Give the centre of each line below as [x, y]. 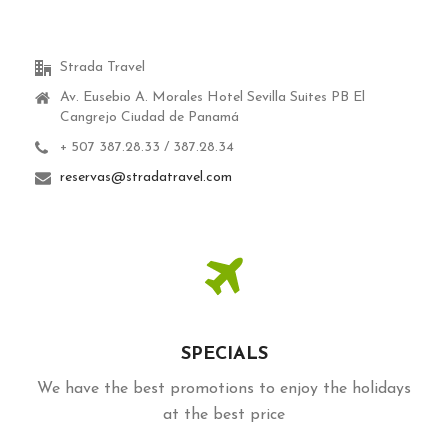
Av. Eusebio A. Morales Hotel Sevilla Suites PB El [212, 98]
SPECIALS [224, 355]
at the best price [224, 415]
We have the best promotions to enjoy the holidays [224, 389]
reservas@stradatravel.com [146, 178]
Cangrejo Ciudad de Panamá [149, 118]
